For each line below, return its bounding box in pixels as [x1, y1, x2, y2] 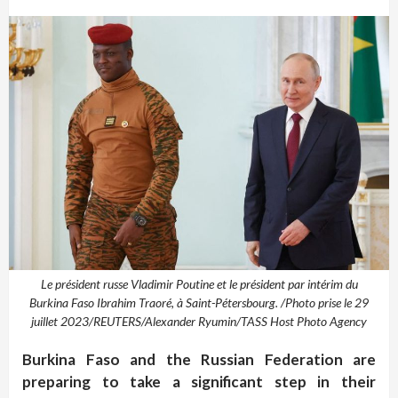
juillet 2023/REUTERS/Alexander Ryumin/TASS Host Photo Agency [31, 313, 367, 329]
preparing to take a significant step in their [22, 371, 376, 391]
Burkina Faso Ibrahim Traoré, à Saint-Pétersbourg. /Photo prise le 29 [29, 294, 369, 310]
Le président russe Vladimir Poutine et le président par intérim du [40, 275, 358, 291]
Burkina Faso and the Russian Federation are [22, 349, 376, 369]
